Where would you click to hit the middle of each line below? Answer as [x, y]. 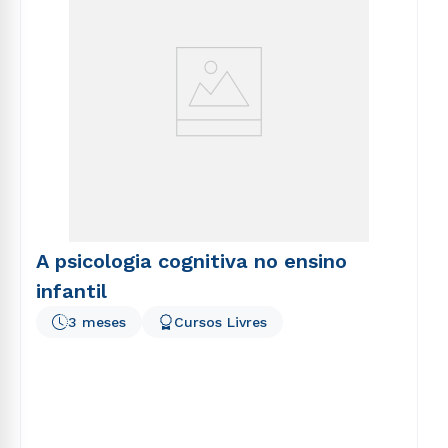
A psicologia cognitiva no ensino [191, 261]
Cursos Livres [220, 322]
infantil [71, 291]
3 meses [97, 322]
